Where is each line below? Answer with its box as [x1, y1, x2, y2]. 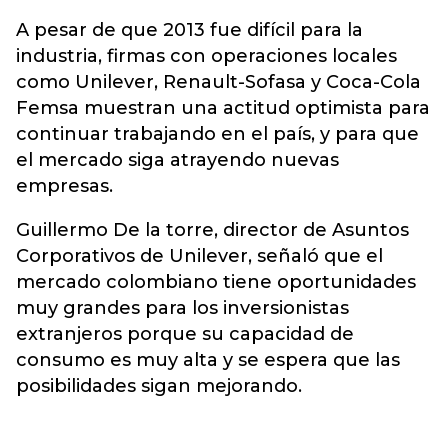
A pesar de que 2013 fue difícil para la [16, 19, 363, 41]
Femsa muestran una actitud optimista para [16, 97, 430, 119]
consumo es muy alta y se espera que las [16, 349, 400, 371]
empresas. [16, 175, 113, 197]
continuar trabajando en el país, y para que [16, 123, 419, 145]
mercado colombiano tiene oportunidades [16, 271, 416, 293]
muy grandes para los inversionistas [16, 297, 349, 319]
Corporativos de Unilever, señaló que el [16, 245, 383, 267]
